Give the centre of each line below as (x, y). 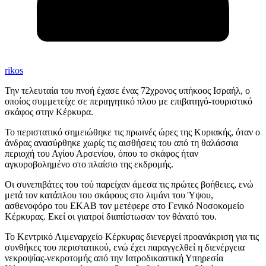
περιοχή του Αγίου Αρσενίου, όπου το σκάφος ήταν (102, 154)
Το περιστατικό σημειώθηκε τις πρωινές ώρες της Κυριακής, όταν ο (132, 132)
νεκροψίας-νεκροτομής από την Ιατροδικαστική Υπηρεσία (114, 258)
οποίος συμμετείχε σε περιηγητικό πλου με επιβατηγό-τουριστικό (129, 102)
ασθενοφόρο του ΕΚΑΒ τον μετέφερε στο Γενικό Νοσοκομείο (124, 206)
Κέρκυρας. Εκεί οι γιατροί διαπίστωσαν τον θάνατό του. (111, 217)
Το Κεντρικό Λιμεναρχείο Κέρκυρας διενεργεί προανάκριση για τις (132, 237)
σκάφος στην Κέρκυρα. (49, 112)
